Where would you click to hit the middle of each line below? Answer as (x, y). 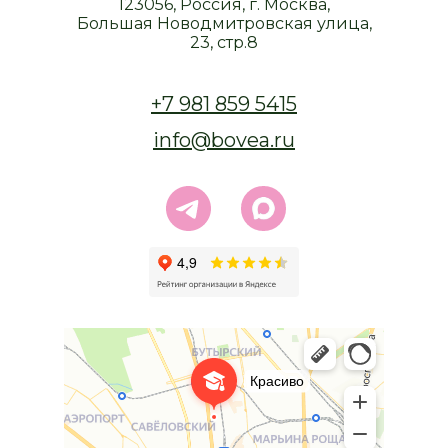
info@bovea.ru (224, 140)
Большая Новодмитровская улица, (224, 24)
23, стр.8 (224, 43)
